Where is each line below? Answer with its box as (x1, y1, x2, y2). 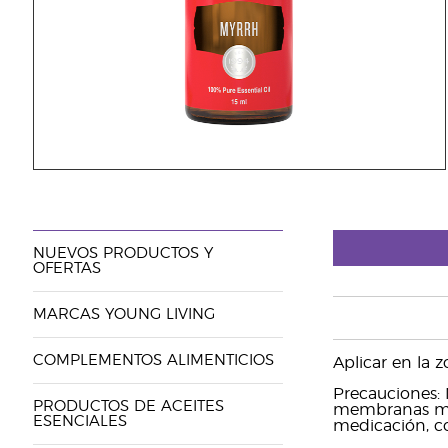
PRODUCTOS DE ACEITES (32, 399, 224, 414)
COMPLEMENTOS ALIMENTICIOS (32, 353, 274, 368)
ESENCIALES (32, 414, 127, 429)
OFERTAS (32, 261, 101, 276)
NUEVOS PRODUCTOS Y (32, 246, 213, 261)
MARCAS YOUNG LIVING (32, 307, 215, 322)
